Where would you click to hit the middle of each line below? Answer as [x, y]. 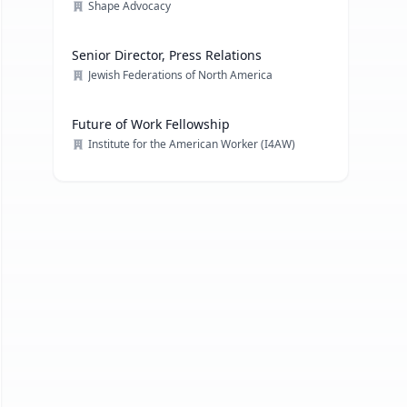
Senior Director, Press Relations [167, 55]
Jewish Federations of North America [181, 75]
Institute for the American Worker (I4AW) [192, 144]
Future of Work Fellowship [151, 124]
